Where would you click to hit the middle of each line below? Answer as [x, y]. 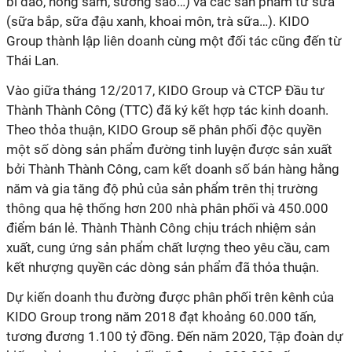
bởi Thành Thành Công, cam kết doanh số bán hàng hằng [173, 169]
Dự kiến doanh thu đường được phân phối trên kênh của [170, 297]
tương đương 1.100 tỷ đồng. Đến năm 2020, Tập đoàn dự [175, 336]
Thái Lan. [33, 60]
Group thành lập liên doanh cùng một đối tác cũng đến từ [174, 41]
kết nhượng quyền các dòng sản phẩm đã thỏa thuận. [163, 267]
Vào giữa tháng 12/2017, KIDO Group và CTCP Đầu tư [165, 90]
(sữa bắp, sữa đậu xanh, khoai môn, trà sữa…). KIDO [158, 21]
